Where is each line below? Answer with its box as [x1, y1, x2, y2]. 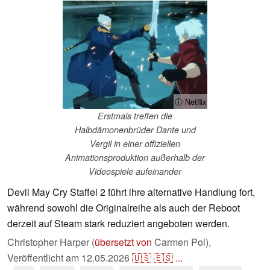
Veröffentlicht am [7, 251, 81, 265]
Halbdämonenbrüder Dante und [74, 124, 196, 136]
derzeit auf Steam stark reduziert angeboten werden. [7, 216, 230, 231]
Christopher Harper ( [7, 235, 95, 250]
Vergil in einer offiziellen [90, 137, 180, 150]
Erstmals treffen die [98, 110, 172, 122]
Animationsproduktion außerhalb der [65, 151, 205, 164]
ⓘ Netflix [175, 96, 206, 108]
